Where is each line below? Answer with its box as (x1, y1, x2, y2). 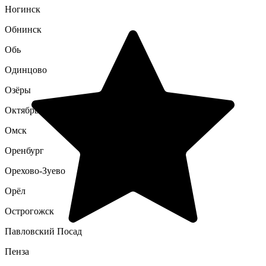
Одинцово (5, 65, 47, 75)
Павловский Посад (5, 226, 82, 236)
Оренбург (5, 145, 44, 156)
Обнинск (5, 24, 42, 34)
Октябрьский (5, 105, 58, 115)
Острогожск (5, 206, 54, 216)
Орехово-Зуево (5, 166, 65, 176)
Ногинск (5, 4, 40, 14)
